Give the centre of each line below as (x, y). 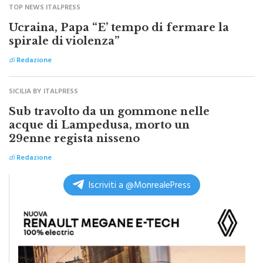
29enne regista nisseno (75, 123)
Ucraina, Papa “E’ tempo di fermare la (119, 12)
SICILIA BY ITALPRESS (43, 77)
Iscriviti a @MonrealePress (140, 171)
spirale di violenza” (64, 26)
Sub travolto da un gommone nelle (109, 96)
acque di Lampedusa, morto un (100, 109)
